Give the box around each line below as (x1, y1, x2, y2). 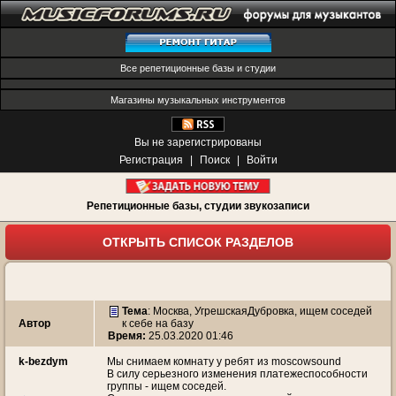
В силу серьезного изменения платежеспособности (107, 368, 368, 380)
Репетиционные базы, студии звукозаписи (87, 200, 309, 212)
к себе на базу (122, 317, 194, 330)
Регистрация (118, 154, 183, 166)
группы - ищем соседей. (107, 380, 226, 392)
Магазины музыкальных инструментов (110, 95, 286, 105)
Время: (108, 330, 146, 342)
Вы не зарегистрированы (134, 136, 262, 148)
